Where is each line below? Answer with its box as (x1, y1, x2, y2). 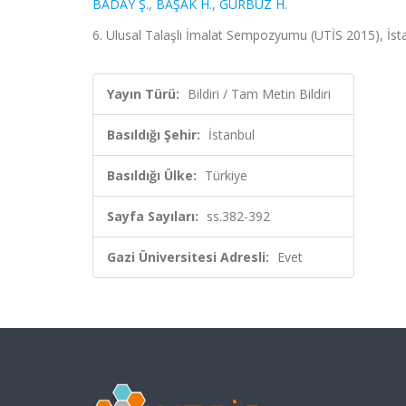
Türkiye (205, 167, 247, 184)
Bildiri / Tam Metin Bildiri (188, 85, 331, 102)
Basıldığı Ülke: (107, 167, 197, 184)
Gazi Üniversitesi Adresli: (107, 248, 269, 266)
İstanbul (208, 126, 255, 143)
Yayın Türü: (107, 85, 179, 102)
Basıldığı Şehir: (107, 126, 200, 143)
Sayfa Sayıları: (107, 208, 198, 225)
